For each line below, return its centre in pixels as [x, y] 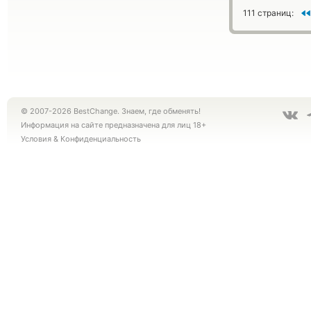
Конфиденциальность [101, 139]
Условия [36, 139]
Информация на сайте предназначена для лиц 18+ [114, 125]
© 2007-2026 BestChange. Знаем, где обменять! [111, 111]
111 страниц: [269, 13]
